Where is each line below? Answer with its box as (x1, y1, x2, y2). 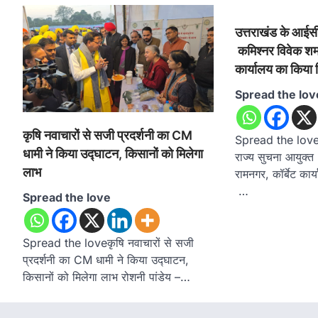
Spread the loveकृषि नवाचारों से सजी (23, 236, 194, 251)
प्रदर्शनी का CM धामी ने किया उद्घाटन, (23, 253, 189, 268)
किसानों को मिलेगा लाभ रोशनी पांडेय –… (23, 270, 190, 285)
